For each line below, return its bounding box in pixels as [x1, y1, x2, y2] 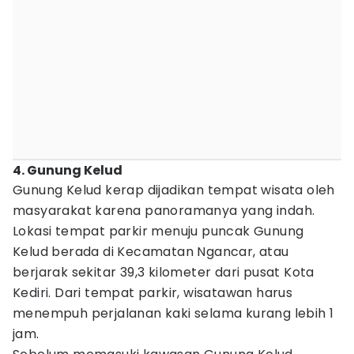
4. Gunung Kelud [13, 161, 122, 179]
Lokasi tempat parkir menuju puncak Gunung [13, 222, 304, 240]
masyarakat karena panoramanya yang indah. [13, 201, 315, 220]
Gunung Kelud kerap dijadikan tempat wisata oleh [13, 181, 335, 199]
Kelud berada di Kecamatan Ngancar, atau [13, 243, 289, 261]
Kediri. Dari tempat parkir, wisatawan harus [13, 284, 293, 302]
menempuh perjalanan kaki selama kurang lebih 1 [13, 304, 334, 322]
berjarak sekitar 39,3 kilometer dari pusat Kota [13, 263, 314, 281]
